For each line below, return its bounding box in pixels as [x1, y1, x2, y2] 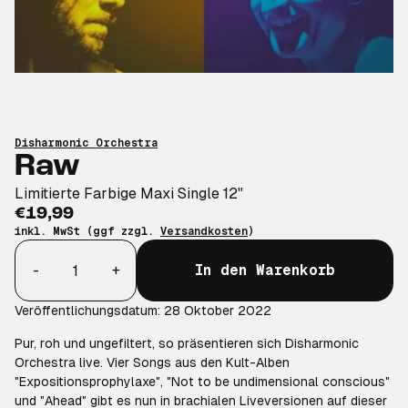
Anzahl [14, 240, 61, 258]
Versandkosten [160, 225, 248, 238]
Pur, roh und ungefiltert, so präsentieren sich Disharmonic [15, 336, 359, 351]
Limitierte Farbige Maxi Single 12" [15, 185, 243, 202]
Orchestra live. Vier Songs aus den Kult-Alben [15, 355, 290, 370]
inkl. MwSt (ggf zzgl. [15, 225, 160, 238]
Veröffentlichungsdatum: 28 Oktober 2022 [15, 303, 271, 318]
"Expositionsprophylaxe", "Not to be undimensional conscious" [15, 374, 390, 389]
